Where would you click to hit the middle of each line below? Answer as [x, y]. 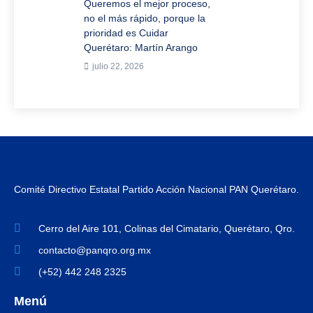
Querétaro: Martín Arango [140, 48]
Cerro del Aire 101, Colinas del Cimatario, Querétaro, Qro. [167, 228]
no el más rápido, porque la [144, 19]
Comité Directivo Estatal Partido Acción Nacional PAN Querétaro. [156, 190]
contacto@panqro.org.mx [95, 250]
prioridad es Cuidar [126, 33]
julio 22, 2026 [118, 67]
